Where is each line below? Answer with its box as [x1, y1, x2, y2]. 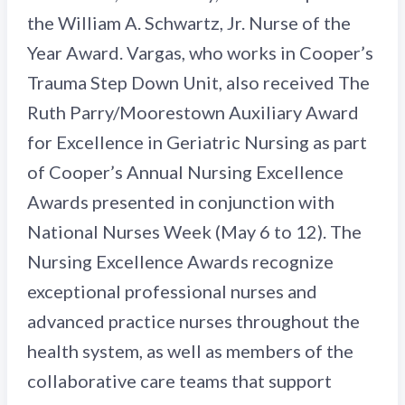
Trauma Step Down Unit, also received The [27, 71, 370, 93]
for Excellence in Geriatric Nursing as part [27, 131, 367, 153]
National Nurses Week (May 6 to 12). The [27, 221, 362, 242]
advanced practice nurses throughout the [27, 310, 360, 332]
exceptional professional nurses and [27, 280, 317, 302]
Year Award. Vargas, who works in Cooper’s [27, 42, 373, 63]
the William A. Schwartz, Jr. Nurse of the [27, 12, 351, 33]
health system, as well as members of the [27, 340, 353, 362]
